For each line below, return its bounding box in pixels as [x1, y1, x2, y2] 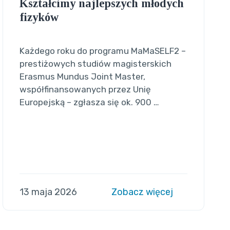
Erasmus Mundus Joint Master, [19, 71, 145, 82]
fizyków [19, 10, 59, 24]
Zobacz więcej [111, 186, 176, 198]
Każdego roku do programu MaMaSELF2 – [19, 45, 186, 56]
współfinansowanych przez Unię [19, 84, 151, 94]
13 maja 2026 [19, 186, 77, 198]
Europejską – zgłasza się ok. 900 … [19, 97, 159, 107]
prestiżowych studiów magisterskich [19, 58, 171, 69]
